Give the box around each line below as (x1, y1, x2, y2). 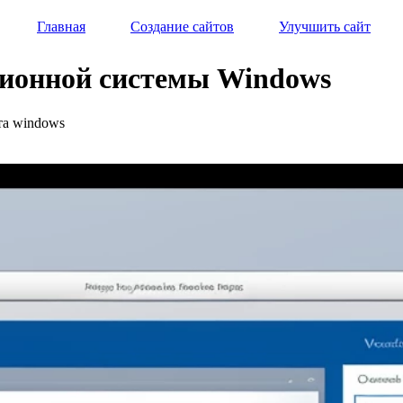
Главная (37, 19, 85, 34)
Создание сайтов (130, 19, 234, 34)
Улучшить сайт (279, 19, 371, 34)
